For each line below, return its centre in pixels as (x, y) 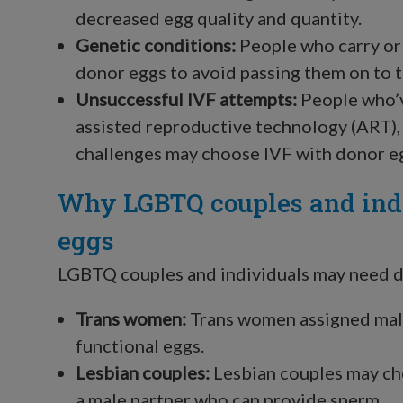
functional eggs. (140, 345)
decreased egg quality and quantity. (219, 18)
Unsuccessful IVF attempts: (186, 99)
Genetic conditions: (156, 45)
